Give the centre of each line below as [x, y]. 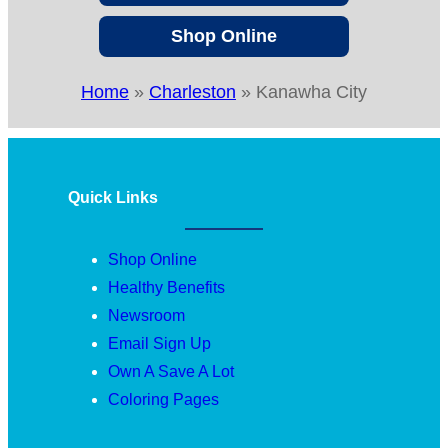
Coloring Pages [163, 399]
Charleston [192, 91]
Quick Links [113, 197]
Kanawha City [311, 91]
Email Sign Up [159, 343]
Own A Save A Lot [171, 371]
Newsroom [146, 315]
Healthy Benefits [166, 287]
